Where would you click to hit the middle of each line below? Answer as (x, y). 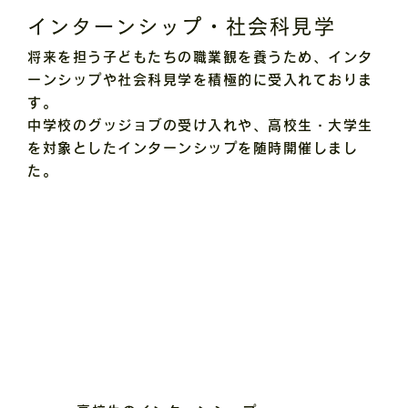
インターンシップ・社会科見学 (182, 27)
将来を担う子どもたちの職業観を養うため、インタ (200, 57)
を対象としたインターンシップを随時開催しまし (193, 148)
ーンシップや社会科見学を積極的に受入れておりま (200, 80)
